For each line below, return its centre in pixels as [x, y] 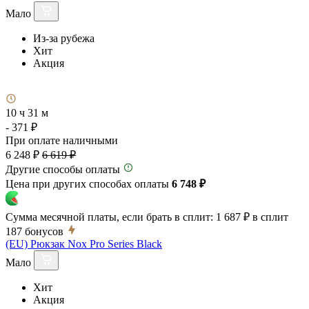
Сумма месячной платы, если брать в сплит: [109, 217]
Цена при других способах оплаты [89, 183]
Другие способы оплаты [63, 169]
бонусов [44, 231]
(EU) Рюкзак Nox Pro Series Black [84, 243]
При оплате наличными [62, 140]
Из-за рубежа [64, 38]
